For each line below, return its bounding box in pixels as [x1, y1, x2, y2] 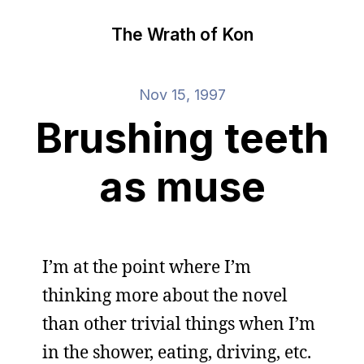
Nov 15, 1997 [138, 86, 226, 103]
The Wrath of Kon [110, 24, 253, 45]
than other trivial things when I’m [42, 312, 315, 335]
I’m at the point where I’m [42, 255, 251, 278]
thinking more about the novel [42, 284, 288, 306]
